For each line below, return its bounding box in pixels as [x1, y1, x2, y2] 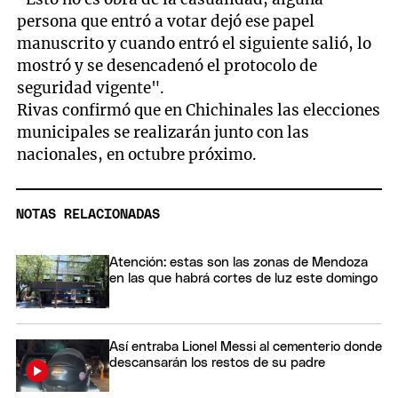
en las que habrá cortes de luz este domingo [109, 272, 378, 286]
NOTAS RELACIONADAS [16, 208, 160, 222]
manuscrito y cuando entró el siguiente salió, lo [17, 33, 372, 53]
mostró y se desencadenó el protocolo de [17, 55, 318, 76]
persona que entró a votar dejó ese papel [17, 11, 315, 31]
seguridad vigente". [17, 77, 165, 98]
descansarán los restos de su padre [109, 355, 325, 370]
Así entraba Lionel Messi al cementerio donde [109, 339, 382, 354]
